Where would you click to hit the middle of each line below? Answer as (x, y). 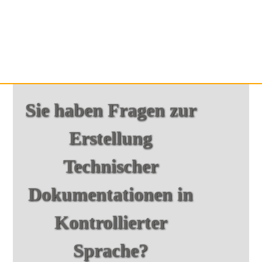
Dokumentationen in (111, 194)
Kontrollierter (111, 222)
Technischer (111, 166)
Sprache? (111, 250)
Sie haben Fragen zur (111, 110)
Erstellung (111, 138)
